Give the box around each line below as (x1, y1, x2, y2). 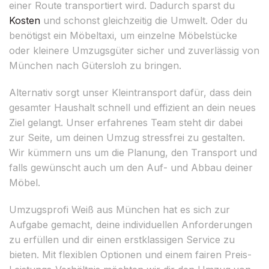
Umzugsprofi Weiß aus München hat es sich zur (9, 203, 230, 216)
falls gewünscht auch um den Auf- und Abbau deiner (9, 161, 253, 174)
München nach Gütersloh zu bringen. (9, 59, 181, 71)
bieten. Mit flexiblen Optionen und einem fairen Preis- (9, 248, 252, 261)
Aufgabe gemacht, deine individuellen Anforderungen (9, 218, 252, 231)
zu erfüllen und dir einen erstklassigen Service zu (9, 233, 235, 246)
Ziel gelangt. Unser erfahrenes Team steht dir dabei (9, 116, 243, 128)
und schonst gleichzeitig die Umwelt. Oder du (40, 14, 247, 26)
